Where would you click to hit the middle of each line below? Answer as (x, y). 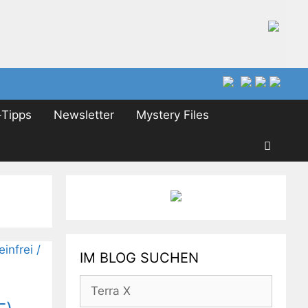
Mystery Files (172, 114)
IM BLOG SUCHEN (139, 257)
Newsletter (84, 114)
